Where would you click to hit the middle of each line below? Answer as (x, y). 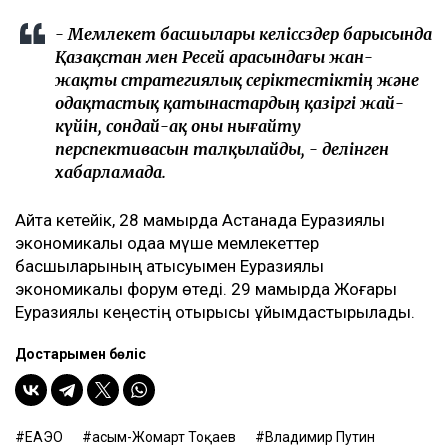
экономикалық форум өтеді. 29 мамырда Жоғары (206, 289)
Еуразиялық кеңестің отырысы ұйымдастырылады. (215, 312)
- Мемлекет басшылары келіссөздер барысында (243, 34)
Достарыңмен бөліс (80, 354)
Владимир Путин (320, 437)
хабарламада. (110, 172)
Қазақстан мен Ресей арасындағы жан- (214, 57)
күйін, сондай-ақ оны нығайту (178, 126)
